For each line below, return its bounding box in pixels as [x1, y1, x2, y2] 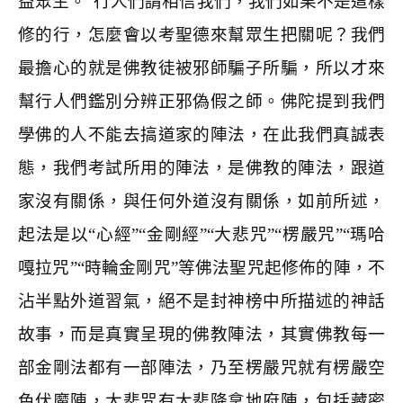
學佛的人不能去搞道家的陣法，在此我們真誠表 [18, 125, 385, 144]
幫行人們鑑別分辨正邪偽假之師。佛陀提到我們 [18, 92, 385, 111]
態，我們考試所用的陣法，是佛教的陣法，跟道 [18, 158, 385, 177]
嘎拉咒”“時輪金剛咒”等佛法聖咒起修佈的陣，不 [18, 258, 385, 277]
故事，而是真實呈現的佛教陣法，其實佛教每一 [18, 325, 385, 344]
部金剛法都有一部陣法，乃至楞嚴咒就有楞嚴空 [18, 358, 385, 377]
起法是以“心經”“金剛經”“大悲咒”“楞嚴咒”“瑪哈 [18, 225, 385, 244]
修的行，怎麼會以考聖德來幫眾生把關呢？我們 [18, 25, 385, 44]
